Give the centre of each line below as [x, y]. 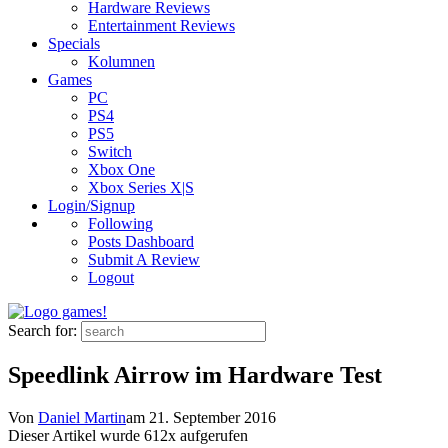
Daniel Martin [82, 417]
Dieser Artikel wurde [76, 435]
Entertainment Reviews [161, 26]
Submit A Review [144, 260]
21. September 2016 [212, 417]
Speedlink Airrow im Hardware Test [195, 374]
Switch [110, 152]
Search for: [42, 331]
